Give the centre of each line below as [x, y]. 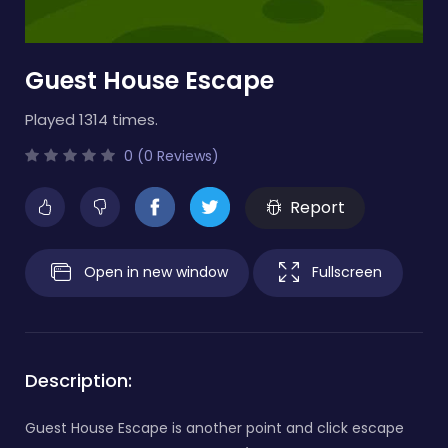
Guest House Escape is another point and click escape [214, 427]
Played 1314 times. [91, 119]
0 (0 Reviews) [169, 155]
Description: [78, 380]
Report [317, 207]
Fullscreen [347, 271]
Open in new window [156, 271]
